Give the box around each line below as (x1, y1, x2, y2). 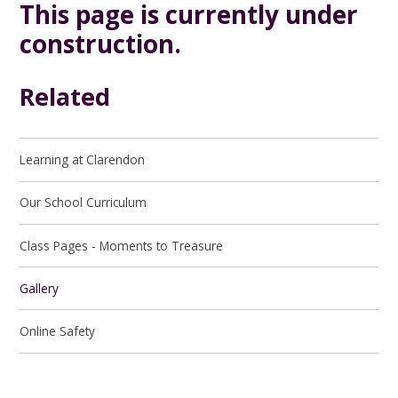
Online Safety (20, 322, 96, 340)
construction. (20, 26, 182, 60)
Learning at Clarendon (20, 151, 146, 169)
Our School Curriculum (20, 194, 147, 211)
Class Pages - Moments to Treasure (20, 236, 224, 254)
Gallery (20, 279, 60, 297)
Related (20, 79, 111, 113)
